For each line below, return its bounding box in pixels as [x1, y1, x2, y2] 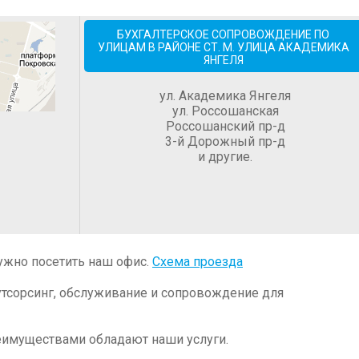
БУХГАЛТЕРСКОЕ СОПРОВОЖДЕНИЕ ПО [117, 28, 329, 41]
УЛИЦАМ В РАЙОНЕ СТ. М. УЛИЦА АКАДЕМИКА [97, 41, 349, 54]
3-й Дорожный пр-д [165, 134, 285, 149]
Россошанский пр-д [165, 119, 285, 134]
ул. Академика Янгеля [159, 88, 291, 103]
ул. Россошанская [171, 103, 279, 119]
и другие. [198, 149, 252, 164]
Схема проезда [152, 254, 243, 269]
